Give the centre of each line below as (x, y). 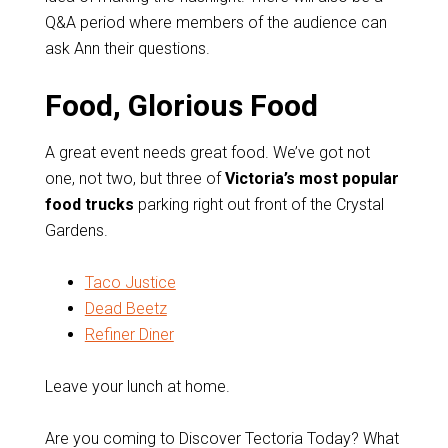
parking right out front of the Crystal (258, 204)
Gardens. (76, 230)
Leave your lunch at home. (137, 386)
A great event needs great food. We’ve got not (207, 152)
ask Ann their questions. (127, 48)
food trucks (89, 204)
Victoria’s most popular (311, 178)
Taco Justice (130, 282)
